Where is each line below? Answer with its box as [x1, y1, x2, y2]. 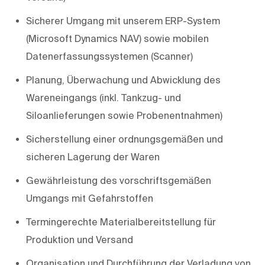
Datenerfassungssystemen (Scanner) [26, 50, 193, 62]
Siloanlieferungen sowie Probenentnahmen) [26, 109, 222, 121]
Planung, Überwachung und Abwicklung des [26, 74, 221, 85]
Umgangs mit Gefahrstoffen [26, 192, 153, 203]
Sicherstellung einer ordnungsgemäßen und [26, 133, 223, 144]
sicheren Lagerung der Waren [26, 151, 160, 162]
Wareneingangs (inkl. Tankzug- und [26, 92, 181, 103]
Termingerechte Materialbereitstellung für [26, 216, 216, 227]
